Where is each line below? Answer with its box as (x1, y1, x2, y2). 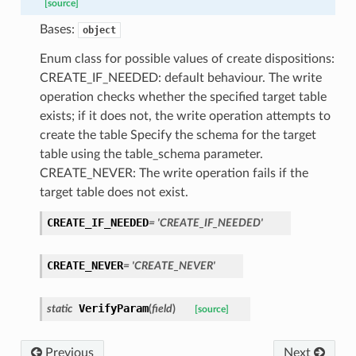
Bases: (39, 22, 78, 36)
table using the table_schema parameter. (39, 147, 263, 161)
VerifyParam (78, 301, 149, 315)
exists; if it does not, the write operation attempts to (39, 109, 331, 122)
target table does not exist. (39, 185, 188, 199)
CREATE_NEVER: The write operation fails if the (39, 166, 308, 180)
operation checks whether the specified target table (39, 90, 327, 103)
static (46, 302, 72, 315)
